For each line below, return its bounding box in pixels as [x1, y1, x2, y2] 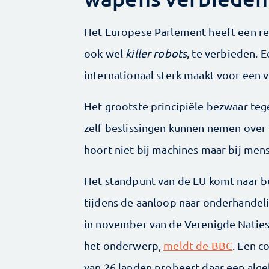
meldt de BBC [163, 238, 233, 252]
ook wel [84, 46, 126, 59]
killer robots [125, 46, 187, 59]
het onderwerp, [84, 238, 164, 252]
